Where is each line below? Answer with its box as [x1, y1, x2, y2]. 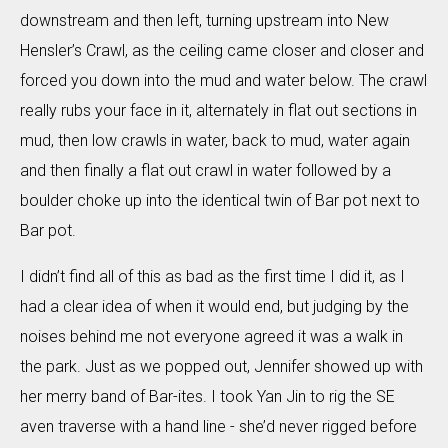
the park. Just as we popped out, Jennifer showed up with [20, 356, 423, 376]
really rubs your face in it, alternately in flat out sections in [20, 100, 417, 120]
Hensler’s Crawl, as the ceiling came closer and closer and [20, 40, 424, 60]
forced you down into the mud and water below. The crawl [20, 70, 427, 90]
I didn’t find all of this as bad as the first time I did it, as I [20, 266, 405, 286]
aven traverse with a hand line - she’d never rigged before [20, 416, 417, 436]
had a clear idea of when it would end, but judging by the [20, 296, 409, 316]
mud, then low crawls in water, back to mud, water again [20, 130, 410, 150]
